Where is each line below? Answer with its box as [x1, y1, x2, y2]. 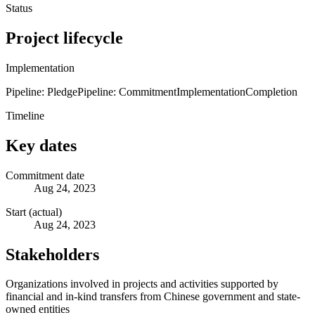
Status [6, 1, 32, 14]
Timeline [6, 109, 44, 122]
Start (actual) [6, 205, 62, 218]
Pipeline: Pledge [6, 85, 77, 98]
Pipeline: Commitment [77, 85, 176, 98]
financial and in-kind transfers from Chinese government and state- [6, 290, 300, 303]
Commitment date [6, 169, 84, 181]
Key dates [6, 136, 77, 155]
